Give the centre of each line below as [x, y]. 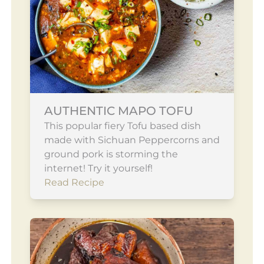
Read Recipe [74, 182]
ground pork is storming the [111, 154]
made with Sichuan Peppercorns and [132, 140]
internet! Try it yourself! [98, 168]
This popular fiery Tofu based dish [122, 126]
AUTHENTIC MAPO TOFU [118, 110]
